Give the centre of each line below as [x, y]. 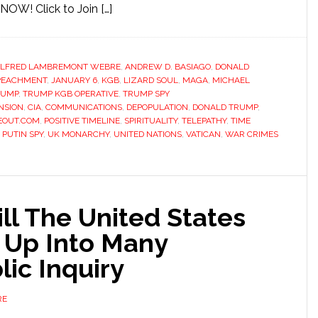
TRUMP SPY [146, 94]
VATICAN [203, 134]
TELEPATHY [204, 121]
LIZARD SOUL [151, 80]
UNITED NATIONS [148, 134]
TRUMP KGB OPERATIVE [71, 94]
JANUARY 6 [74, 80]
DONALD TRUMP [225, 107]
